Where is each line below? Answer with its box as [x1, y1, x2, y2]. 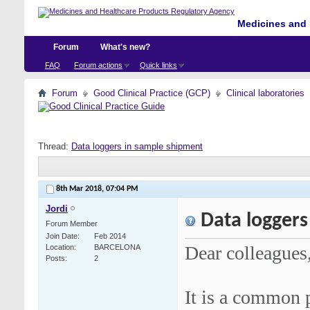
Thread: [38, 141, 71, 152]
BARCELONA [94, 243, 140, 252]
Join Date [46, 232, 77, 241]
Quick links [140, 61, 177, 69]
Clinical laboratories [226, 88, 304, 98]
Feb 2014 [94, 232, 126, 241]
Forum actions [74, 61, 122, 69]
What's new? [100, 42, 150, 52]
